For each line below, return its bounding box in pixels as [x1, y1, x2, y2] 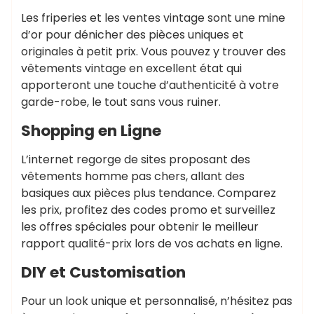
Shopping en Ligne [21, 120, 161, 142]
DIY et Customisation [21, 261, 186, 283]
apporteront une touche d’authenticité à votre [21, 77, 279, 93]
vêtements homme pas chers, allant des [21, 168, 245, 184]
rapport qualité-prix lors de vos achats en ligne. [21, 235, 282, 252]
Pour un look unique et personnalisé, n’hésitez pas [21, 293, 292, 309]
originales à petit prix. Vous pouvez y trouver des [21, 43, 286, 60]
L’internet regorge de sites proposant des [21, 151, 250, 168]
